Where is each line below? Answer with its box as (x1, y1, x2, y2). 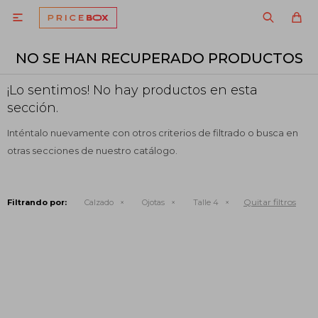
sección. (7, 100, 58, 116)
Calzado (84, 197, 114, 207)
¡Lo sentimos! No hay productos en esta (7, 82, 258, 98)
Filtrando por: (7, 197, 67, 207)
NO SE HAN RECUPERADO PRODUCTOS (15, 50, 303, 67)
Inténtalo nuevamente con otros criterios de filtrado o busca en (7, 127, 298, 138)
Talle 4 (193, 197, 219, 207)
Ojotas (142, 197, 165, 207)
